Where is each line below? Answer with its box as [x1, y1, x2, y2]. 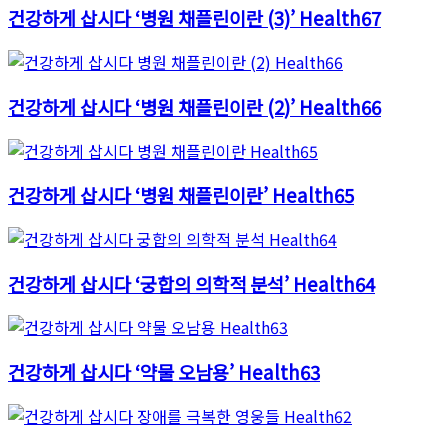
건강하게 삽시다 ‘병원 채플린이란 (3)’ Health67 [8, 4, 381, 32]
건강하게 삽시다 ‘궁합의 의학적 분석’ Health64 [8, 269, 375, 297]
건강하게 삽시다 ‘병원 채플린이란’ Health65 [8, 181, 354, 209]
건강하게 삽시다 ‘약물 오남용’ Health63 [8, 358, 320, 386]
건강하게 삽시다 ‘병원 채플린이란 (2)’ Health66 [8, 92, 381, 120]
